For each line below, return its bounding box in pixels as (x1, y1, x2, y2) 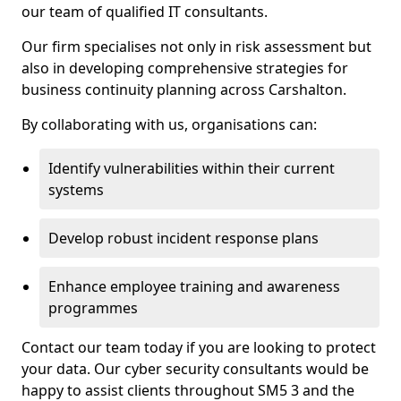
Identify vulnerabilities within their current (48, 158, 335, 178)
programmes (48, 298, 138, 318)
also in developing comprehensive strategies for (21, 58, 348, 78)
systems (48, 180, 104, 200)
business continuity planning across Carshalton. (21, 80, 346, 99)
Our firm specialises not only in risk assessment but (21, 37, 371, 56)
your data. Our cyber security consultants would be (21, 359, 369, 379)
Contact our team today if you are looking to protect (21, 337, 376, 357)
